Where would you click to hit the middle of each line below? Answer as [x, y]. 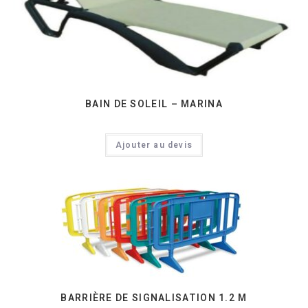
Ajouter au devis [154, 145]
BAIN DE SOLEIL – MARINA [154, 104]
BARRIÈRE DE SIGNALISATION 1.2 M [154, 298]
